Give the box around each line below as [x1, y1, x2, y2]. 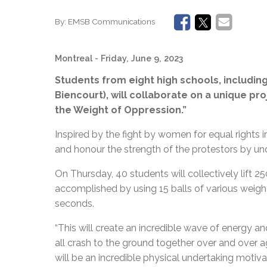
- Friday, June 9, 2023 [95, 52, 183, 63]
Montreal [55, 52, 92, 63]
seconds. [55, 197, 94, 209]
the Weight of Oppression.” [55, 104, 187, 116]
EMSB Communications [68, 17, 155, 27]
